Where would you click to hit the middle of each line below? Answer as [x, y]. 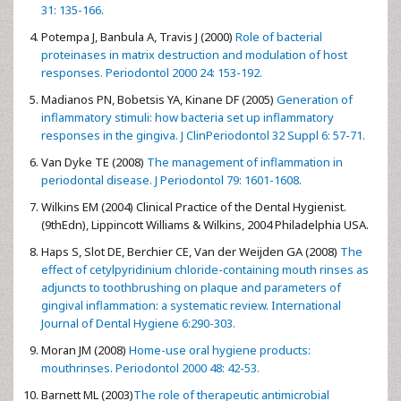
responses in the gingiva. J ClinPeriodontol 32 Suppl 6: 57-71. [203, 135]
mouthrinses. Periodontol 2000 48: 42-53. [150, 367]
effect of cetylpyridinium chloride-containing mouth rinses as [205, 269]
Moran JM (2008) [84, 350]
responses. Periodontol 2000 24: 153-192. [152, 72]
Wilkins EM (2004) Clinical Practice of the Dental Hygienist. [194, 206]
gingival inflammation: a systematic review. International [191, 305]
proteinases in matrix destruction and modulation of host [194, 54]
